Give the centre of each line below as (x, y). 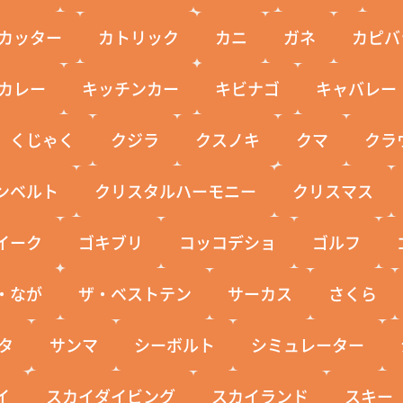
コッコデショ (228, 242)
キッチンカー (131, 88)
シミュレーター (308, 344)
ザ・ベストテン (135, 293)
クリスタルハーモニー (176, 190)
